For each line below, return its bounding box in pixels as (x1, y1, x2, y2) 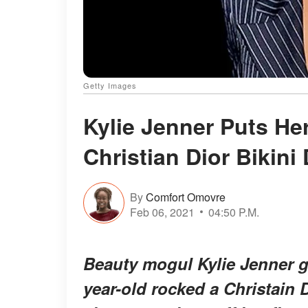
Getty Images (83, 80, 137, 91)
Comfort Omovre (146, 188, 225, 205)
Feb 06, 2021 (130, 203, 195, 220)
